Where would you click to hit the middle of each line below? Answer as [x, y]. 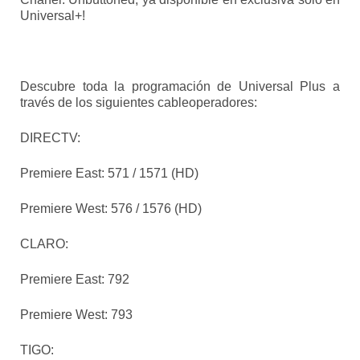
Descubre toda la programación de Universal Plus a [180, 87]
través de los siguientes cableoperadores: [139, 103]
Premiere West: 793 [76, 315]
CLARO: [44, 244]
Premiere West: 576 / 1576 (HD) [111, 209]
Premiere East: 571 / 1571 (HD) [109, 174]
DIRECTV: [50, 138]
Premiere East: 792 [75, 280]
